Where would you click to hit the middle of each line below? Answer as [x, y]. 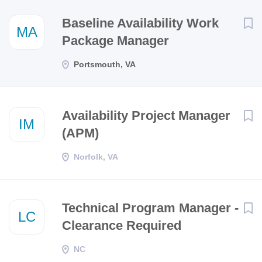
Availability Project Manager [146, 116]
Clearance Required [122, 225]
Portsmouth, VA [105, 64]
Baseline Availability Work [140, 23]
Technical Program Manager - [150, 208]
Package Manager [116, 41]
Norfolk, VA [96, 157]
